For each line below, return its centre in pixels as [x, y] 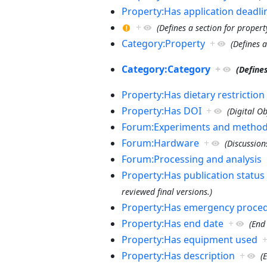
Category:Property [163, 43]
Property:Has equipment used [189, 239]
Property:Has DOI [161, 111]
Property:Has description [178, 255]
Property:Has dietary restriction [193, 94]
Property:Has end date [172, 223]
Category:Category [166, 69]
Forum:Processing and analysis [191, 159]
